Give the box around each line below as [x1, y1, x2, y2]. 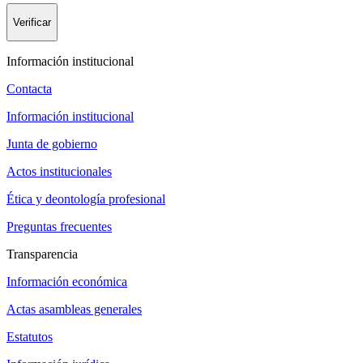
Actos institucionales [6, 164, 112, 179]
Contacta [6, 82, 52, 96]
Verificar [13, 15, 51, 28]
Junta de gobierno [6, 137, 97, 152]
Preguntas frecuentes [6, 220, 112, 234]
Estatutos [6, 330, 53, 344]
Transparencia [6, 247, 78, 262]
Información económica [6, 275, 127, 289]
